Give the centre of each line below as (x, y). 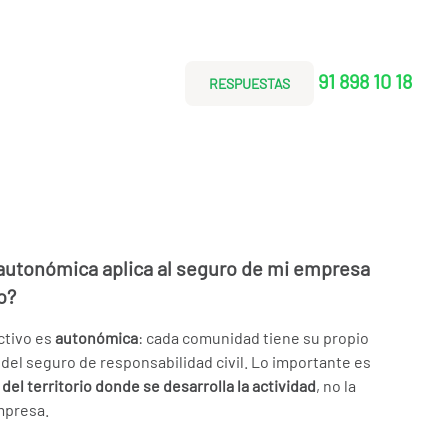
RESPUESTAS (249, 83)
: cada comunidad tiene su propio (253, 337)
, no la (336, 385)
